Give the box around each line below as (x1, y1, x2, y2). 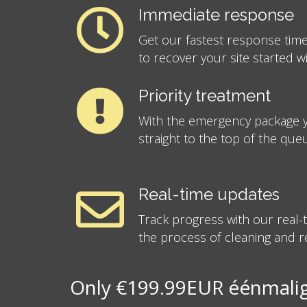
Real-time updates (138, 185, 280, 205)
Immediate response (138, 5, 294, 25)
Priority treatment (138, 86, 271, 106)
